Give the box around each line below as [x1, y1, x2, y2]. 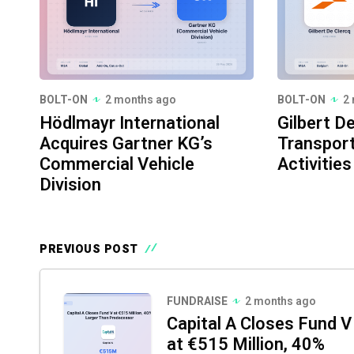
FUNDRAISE [167, 292, 228, 310]
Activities [277, 151, 352, 177]
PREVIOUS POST [40, 240, 138, 258]
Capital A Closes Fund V [167, 311, 352, 337]
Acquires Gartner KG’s [40, 130, 213, 156]
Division [40, 171, 101, 198]
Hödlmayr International [40, 110, 220, 136]
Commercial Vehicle [40, 151, 194, 177]
